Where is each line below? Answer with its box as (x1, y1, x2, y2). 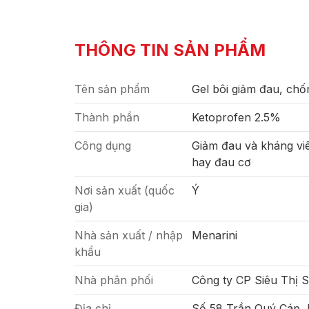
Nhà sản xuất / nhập (74, 228, 183, 242)
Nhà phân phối (74, 273, 153, 287)
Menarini (192, 228, 237, 242)
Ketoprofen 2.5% (192, 110, 281, 124)
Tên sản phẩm (74, 82, 150, 96)
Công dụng (74, 139, 131, 152)
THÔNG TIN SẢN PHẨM (74, 40, 266, 60)
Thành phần (74, 110, 139, 124)
